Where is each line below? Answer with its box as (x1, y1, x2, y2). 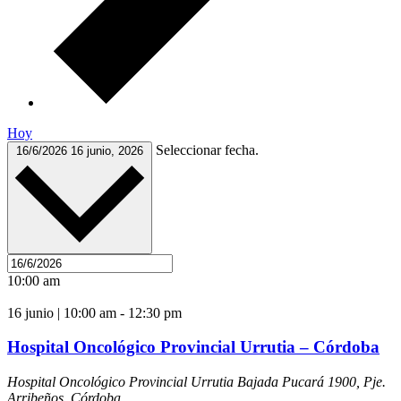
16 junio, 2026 (71, 143, 143, 158)
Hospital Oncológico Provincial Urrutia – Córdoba (7, 337, 380, 357)
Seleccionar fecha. (156, 141, 259, 158)
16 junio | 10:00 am (7, 304, 116, 320)
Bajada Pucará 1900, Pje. (237, 374, 386, 390)
